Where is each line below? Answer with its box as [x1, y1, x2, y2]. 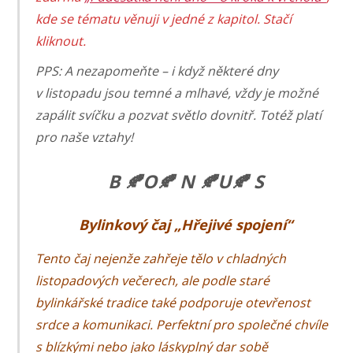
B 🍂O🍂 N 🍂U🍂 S [107, 169, 264, 195]
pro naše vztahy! [35, 128, 134, 147]
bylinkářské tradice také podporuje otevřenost [35, 293, 311, 311]
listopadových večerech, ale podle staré [35, 271, 270, 289]
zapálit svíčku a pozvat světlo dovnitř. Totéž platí [35, 106, 322, 124]
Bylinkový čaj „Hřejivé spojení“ [79, 214, 292, 234]
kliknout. [35, 32, 87, 50]
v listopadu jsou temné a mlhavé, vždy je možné [35, 84, 319, 102]
